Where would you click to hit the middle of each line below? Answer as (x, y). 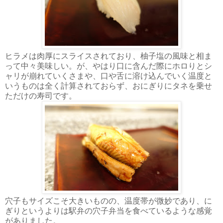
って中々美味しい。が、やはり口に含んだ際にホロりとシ (109, 66)
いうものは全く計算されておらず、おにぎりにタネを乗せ (109, 86)
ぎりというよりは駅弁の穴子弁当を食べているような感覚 (109, 211)
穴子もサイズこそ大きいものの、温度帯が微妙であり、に (109, 201)
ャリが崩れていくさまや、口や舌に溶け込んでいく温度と (109, 76)
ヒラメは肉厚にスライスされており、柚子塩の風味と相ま (109, 56)
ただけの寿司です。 (41, 96)
